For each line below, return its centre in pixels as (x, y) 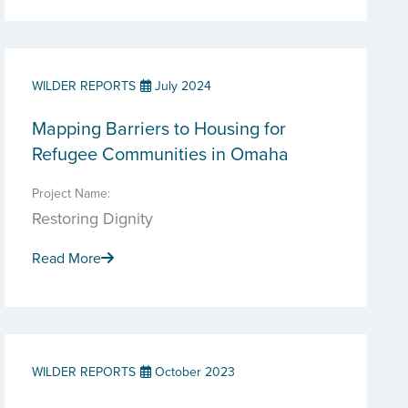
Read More (66, 258)
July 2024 (181, 86)
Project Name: (71, 193)
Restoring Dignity (92, 218)
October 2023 (193, 372)
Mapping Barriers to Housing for (159, 128)
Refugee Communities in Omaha (160, 153)
